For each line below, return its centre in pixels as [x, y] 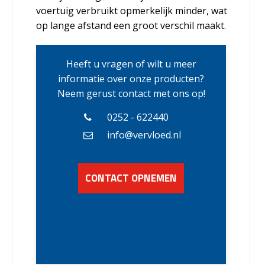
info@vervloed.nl [144, 135]
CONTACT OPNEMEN [131, 178]
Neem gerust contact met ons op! [131, 94]
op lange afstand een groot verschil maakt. [131, 26]
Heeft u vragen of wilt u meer [131, 64]
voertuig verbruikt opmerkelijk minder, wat [132, 11]
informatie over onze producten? [131, 79]
